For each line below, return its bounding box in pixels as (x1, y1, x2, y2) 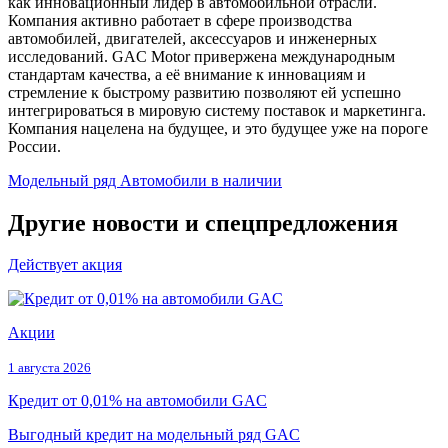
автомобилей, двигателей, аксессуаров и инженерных (8, 30, 377, 48)
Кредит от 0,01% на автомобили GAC (8, 392, 267, 410)
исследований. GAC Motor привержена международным (8, 48, 395, 66)
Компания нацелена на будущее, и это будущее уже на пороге (8, 120, 428, 138)
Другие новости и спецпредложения (8, 210, 398, 237)
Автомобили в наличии (120, 172, 282, 190)
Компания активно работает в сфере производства (8, 12, 352, 30)
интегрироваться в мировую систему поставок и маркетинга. (8, 102, 426, 120)
